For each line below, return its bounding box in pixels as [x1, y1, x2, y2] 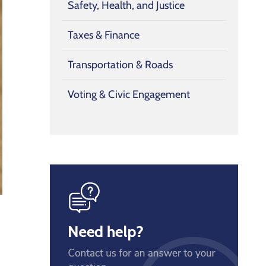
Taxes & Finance [68, 28, 140, 42]
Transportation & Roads [68, 58, 173, 72]
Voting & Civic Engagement [68, 88, 190, 102]
